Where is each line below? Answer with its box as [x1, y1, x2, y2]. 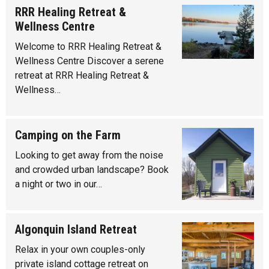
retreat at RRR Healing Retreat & [15, 70, 149, 82]
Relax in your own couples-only [15, 244, 145, 256]
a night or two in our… [15, 178, 102, 190]
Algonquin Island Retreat [15, 222, 137, 237]
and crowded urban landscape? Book [15, 164, 169, 176]
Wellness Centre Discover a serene [15, 55, 164, 67]
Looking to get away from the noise [15, 150, 163, 162]
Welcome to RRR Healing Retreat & [15, 41, 162, 53]
